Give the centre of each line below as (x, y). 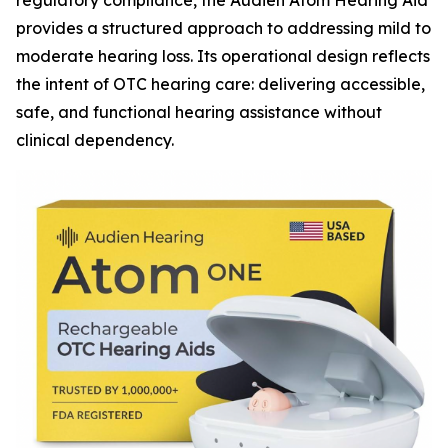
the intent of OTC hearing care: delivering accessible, (220, 84)
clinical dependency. (95, 140)
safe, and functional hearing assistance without (199, 112)
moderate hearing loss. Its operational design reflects (223, 56)
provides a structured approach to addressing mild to (223, 28)
